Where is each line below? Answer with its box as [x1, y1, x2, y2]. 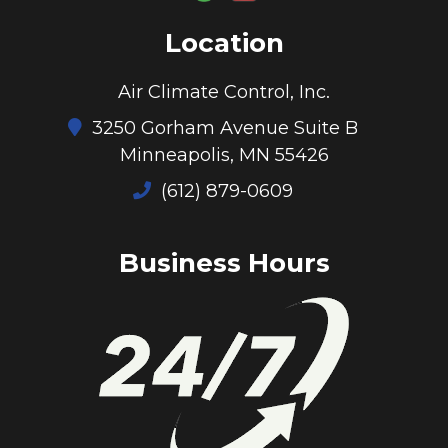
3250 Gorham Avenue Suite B [87, 115, 358, 139]
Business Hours [118, 247, 330, 280]
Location [164, 27, 284, 60]
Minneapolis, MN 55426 [119, 142, 329, 166]
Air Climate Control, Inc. [118, 79, 330, 103]
